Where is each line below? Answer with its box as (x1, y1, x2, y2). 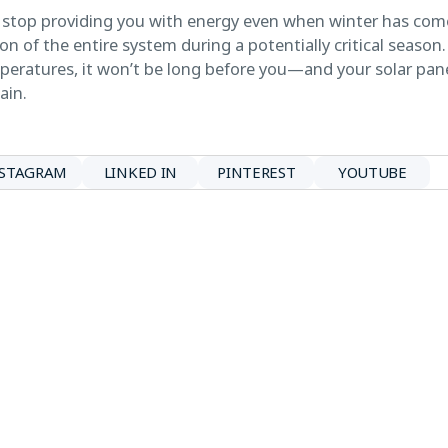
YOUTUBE (337, 162, 407, 183)
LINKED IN (103, 162, 178, 183)
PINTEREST (217, 162, 296, 183)
